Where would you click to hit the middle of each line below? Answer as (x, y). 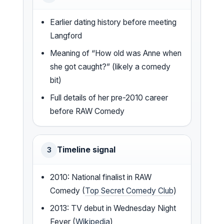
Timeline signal (86, 149)
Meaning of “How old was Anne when (116, 53)
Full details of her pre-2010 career (109, 97)
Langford (66, 35)
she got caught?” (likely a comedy (110, 66)
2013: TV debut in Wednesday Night (113, 208)
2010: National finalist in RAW (101, 177)
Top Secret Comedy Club (129, 190)
